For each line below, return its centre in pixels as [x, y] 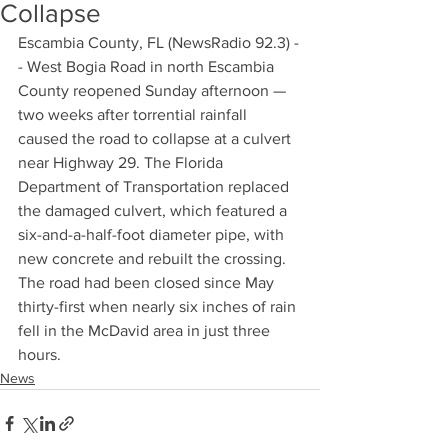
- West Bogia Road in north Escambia [148, 66]
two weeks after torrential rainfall [134, 114]
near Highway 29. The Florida [122, 162]
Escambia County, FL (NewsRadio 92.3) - [158, 42]
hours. [39, 354]
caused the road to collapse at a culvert [156, 138]
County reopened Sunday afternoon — [154, 90]
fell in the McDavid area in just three [146, 330]
